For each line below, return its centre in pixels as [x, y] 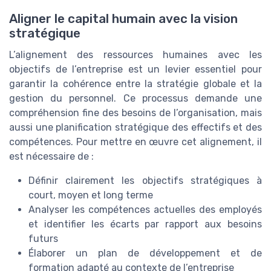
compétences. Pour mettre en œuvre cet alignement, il [135, 142]
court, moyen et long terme [91, 195]
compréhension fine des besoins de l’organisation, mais [135, 113]
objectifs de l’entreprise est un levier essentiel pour [135, 70]
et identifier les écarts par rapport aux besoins [145, 224]
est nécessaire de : [51, 157]
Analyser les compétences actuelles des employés [145, 210]
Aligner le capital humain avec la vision [123, 19]
